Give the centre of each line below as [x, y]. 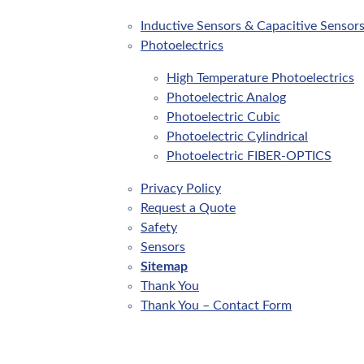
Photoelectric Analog [226, 98]
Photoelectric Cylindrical [237, 137]
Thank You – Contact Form [216, 306]
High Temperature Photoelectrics [260, 78]
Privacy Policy [181, 189]
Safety [159, 228]
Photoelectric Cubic [223, 117]
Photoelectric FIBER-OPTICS [249, 156]
